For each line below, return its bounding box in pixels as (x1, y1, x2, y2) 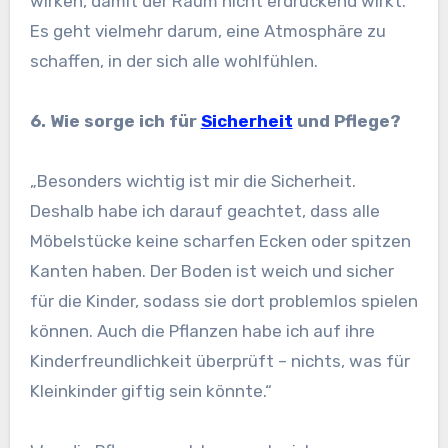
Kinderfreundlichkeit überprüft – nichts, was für (29, 351, 410, 372)
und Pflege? (292, 111, 401, 132)
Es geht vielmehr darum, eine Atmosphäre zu (29, 21, 386, 42)
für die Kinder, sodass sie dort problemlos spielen (29, 291, 418, 312)
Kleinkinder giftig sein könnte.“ (29, 381, 272, 402)
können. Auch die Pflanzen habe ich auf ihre (29, 321, 375, 342)
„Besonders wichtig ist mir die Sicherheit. (29, 171, 356, 192)
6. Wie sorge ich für (29, 111, 201, 132)
